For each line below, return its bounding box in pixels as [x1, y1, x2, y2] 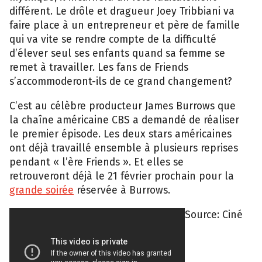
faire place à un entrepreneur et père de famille [9, 19, 240, 32]
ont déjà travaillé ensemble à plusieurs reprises [9, 142, 238, 154]
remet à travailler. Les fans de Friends [9, 61, 188, 74]
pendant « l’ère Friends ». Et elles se [9, 156, 184, 168]
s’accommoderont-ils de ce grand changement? [9, 75, 232, 88]
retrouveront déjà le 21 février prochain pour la [9, 170, 234, 182]
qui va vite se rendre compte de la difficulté [9, 33, 216, 46]
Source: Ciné [185, 208, 243, 221]
